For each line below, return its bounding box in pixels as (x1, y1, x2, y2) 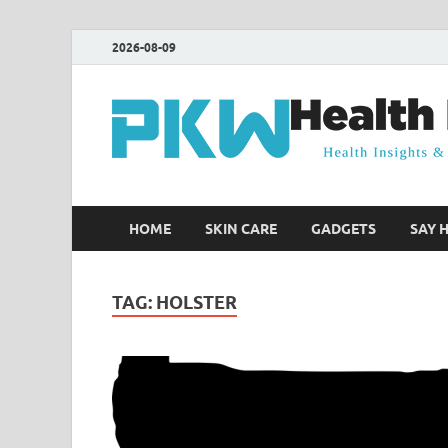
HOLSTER (156, 292, 237, 313)
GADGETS (311, 220, 376, 237)
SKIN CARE (205, 220, 277, 237)
